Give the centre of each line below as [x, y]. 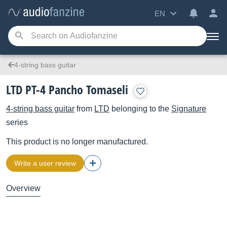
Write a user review [45, 163]
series [17, 122]
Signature [189, 109]
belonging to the [140, 109]
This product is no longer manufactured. [77, 142]
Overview [24, 188]
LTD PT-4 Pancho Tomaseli [67, 89]
